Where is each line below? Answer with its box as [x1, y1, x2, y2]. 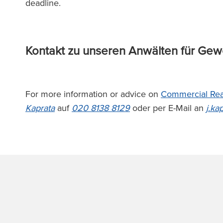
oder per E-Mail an [130, 102, 206, 114]
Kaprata [25, 102, 55, 114]
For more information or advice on [25, 88, 161, 101]
